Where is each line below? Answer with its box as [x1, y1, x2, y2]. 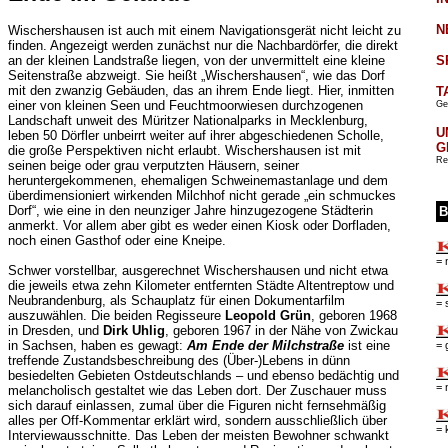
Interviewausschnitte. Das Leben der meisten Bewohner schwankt [7, 428, 389, 443]
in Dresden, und [7, 323, 103, 338]
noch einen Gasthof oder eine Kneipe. [7, 233, 226, 248]
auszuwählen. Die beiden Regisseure [7, 308, 225, 323]
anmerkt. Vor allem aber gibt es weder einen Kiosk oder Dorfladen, [7, 218, 391, 233]
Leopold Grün [224, 308, 311, 323]
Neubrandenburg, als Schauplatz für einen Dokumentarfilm [7, 293, 345, 308]
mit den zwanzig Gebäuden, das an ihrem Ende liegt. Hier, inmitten [7, 83, 394, 98]
